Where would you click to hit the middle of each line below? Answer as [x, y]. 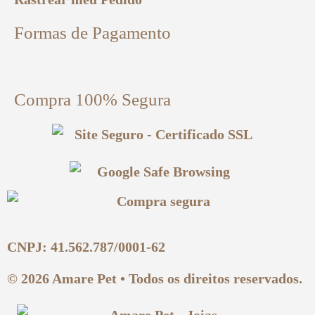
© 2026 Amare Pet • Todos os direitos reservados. [155, 278]
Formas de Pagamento [92, 32]
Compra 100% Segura [92, 99]
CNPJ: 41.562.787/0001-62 [86, 246]
